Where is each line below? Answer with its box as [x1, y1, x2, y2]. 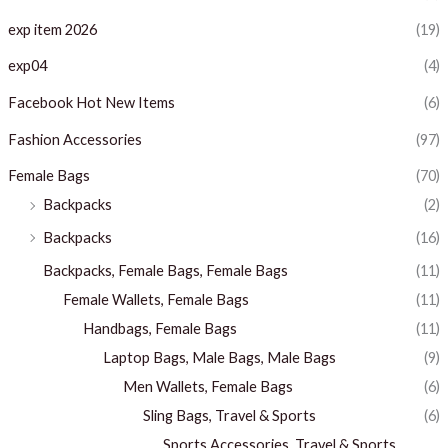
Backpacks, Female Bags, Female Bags [42, 261, 288, 279]
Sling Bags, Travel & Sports [142, 406, 316, 424]
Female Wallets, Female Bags [62, 290, 249, 308]
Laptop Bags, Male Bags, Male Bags [102, 348, 336, 366]
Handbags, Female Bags [82, 319, 237, 337]
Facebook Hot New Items [7, 94, 175, 112]
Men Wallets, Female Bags [122, 377, 293, 395]
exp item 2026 [7, 20, 97, 38]
